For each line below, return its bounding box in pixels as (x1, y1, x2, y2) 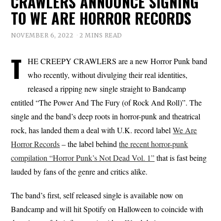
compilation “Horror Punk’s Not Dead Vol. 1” (11, 152, 155, 163)
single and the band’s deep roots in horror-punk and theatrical (11, 110, 201, 121)
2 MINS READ (79, 31, 122, 39)
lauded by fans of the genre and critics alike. (11, 166, 148, 177)
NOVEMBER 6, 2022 (11, 31, 74, 39)
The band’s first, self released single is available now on (11, 189, 184, 200)
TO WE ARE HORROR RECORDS (11, 7, 192, 29)
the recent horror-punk (119, 138, 188, 149)
